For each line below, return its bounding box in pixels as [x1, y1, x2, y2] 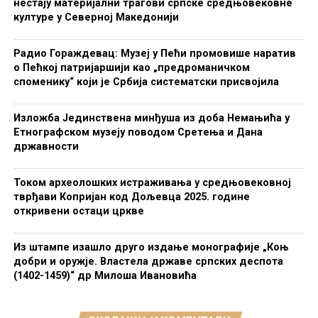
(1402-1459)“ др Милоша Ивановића [13, 270, 197, 282]
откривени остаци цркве [13, 205, 144, 217]
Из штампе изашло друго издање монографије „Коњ [13, 241, 289, 253]
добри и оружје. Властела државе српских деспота [13, 256, 283, 268]
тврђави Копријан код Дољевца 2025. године [13, 191, 250, 203]
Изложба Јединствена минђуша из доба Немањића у [13, 112, 290, 124]
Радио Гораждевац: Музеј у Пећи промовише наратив [13, 48, 296, 60]
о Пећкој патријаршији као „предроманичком [13, 62, 250, 74]
